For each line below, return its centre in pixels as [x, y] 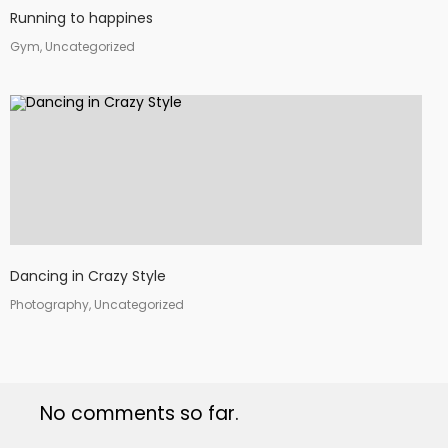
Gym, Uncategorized [72, 46]
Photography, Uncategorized [97, 304]
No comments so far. [139, 413]
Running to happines [81, 18]
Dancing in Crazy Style [88, 276]
